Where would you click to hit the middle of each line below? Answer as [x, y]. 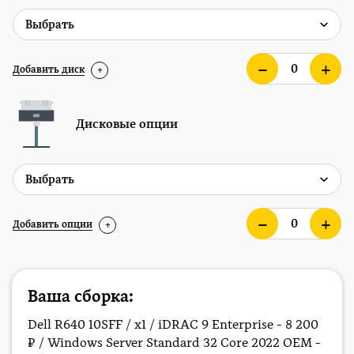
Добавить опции [53, 224]
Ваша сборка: [81, 296]
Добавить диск [49, 70]
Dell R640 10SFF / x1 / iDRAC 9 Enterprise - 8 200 [173, 324]
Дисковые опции [127, 124]
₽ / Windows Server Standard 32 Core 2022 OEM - [174, 343]
